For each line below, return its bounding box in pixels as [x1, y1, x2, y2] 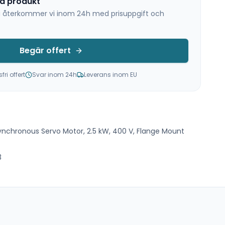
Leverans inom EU [83, 70, 137, 79]
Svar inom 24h [32, 70, 77, 79]
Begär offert [20, 45, 71, 56]
